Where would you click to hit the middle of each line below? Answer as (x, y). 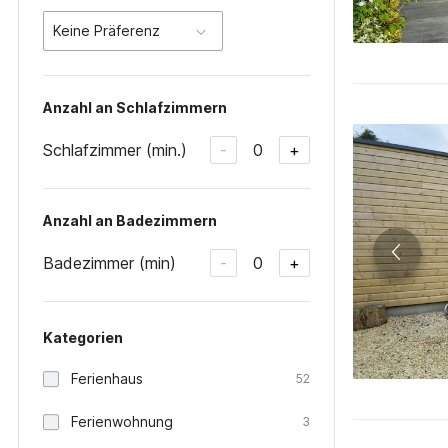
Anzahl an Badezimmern (130, 220)
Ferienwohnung (122, 421)
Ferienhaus (107, 378)
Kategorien (83, 337)
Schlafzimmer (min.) (115, 149)
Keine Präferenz (106, 30)
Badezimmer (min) (109, 262)
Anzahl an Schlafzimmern (135, 107)
